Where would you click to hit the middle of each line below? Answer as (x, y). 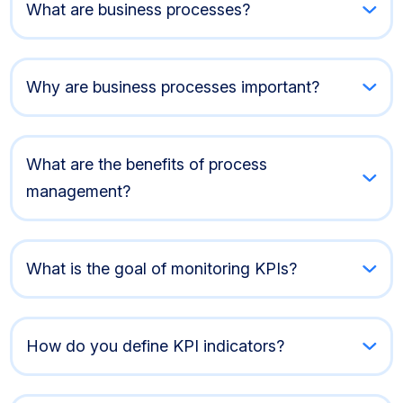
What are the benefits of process (147, 164)
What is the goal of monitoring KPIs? (162, 268)
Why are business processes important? (173, 86)
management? (79, 191)
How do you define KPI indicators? (156, 345)
